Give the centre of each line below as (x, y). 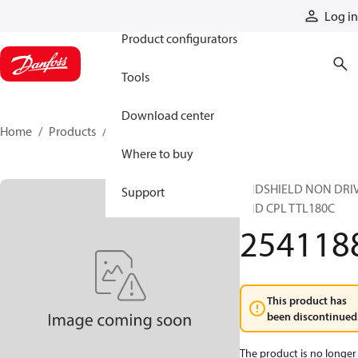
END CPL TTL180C (287, 208)
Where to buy (157, 153)
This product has (307, 300)
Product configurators (179, 38)
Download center (168, 115)
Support (143, 192)
